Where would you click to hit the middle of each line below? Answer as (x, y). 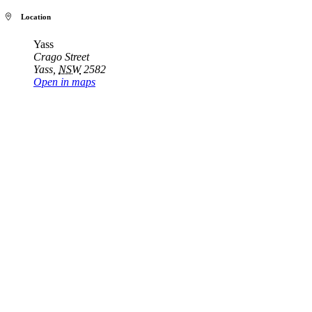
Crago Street (61, 57)
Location (31, 17)
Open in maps (64, 82)
